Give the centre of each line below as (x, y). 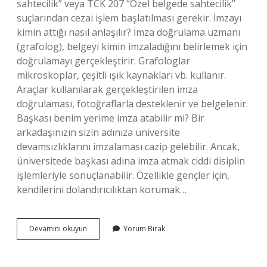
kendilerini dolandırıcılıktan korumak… (102, 190)
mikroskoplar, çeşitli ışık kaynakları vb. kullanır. (121, 75)
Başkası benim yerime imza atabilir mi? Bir (111, 118)
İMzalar (99, 228)
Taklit (95, 239)
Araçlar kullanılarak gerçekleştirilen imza (107, 89)
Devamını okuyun (58, 229)
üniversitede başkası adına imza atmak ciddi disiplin (131, 161)
